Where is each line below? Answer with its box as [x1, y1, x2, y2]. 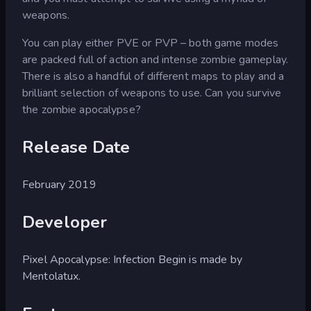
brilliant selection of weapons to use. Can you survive [22, 85, 282, 101]
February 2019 [22, 176, 96, 192]
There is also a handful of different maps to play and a [22, 68, 285, 84]
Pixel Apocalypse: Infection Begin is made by [22, 251, 242, 267]
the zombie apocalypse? [22, 101, 141, 117]
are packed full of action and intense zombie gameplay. [22, 51, 289, 67]
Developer [22, 210, 108, 233]
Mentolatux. [22, 268, 81, 284]
